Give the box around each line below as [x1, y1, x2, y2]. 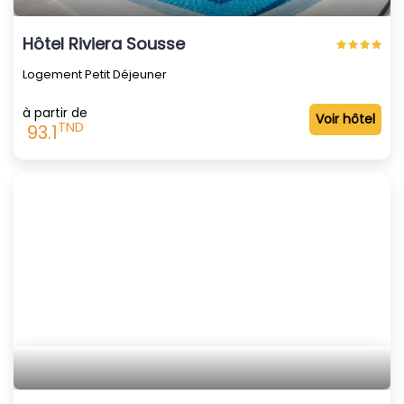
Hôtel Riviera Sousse [23, 32, 185, 55]
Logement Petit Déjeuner [23, 65, 167, 83]
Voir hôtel [316, 109, 375, 128]
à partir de [23, 103, 87, 122]
